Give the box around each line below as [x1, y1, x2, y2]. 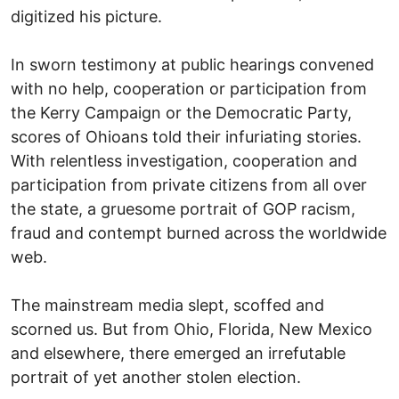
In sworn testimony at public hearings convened [11, 54, 374, 74]
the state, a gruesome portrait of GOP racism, [11, 199, 355, 218]
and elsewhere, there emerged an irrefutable [11, 343, 346, 362]
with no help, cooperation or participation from [11, 78, 367, 98]
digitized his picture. [11, 6, 162, 26]
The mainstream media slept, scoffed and [11, 295, 324, 314]
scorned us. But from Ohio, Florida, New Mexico [11, 319, 372, 338]
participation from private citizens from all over [11, 175, 367, 194]
